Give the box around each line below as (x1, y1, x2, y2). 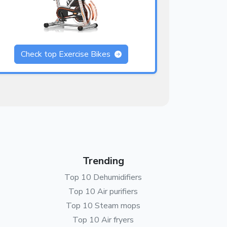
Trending (82, 154, 124, 168)
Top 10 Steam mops (66, 200, 140, 212)
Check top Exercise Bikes (20, 49, 112, 60)
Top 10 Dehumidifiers (64, 172, 142, 183)
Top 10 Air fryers (72, 214, 134, 226)
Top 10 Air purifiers (68, 186, 138, 198)
